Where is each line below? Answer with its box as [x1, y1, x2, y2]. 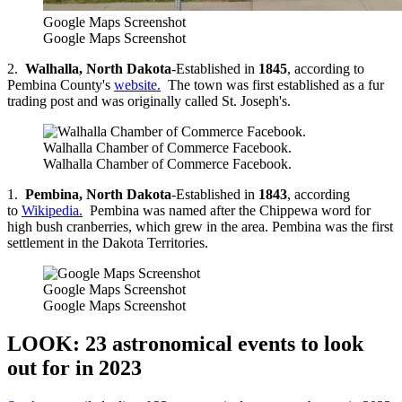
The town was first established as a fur [161, 76, 384, 92]
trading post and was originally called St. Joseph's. [7, 92, 291, 109]
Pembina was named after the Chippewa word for [83, 202, 371, 218]
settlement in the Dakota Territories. [7, 234, 208, 250]
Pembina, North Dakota [25, 186, 171, 202]
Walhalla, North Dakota [25, 60, 171, 76]
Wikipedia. [22, 202, 83, 218]
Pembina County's [7, 76, 114, 92]
